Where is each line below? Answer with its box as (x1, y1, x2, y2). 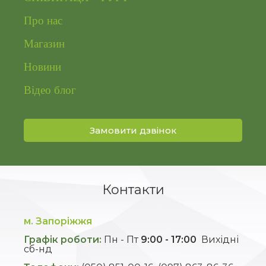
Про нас (24, 14, 62, 27)
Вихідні (197, 233, 239, 245)
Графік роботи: (24, 233, 102, 245)
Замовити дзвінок (90, 124, 176, 136)
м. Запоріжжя (24, 215, 92, 227)
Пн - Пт (102, 233, 141, 245)
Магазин (24, 37, 65, 50)
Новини (24, 60, 61, 73)
